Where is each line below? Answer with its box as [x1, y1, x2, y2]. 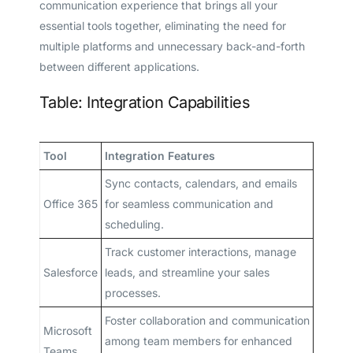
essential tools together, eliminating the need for [39, 19, 286, 33]
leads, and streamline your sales [104, 266, 269, 280]
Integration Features [104, 149, 215, 163]
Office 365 [43, 197, 98, 211]
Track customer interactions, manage [104, 245, 296, 259]
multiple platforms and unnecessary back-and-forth [39, 39, 305, 54]
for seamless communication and [104, 197, 273, 211]
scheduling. [104, 217, 164, 232]
